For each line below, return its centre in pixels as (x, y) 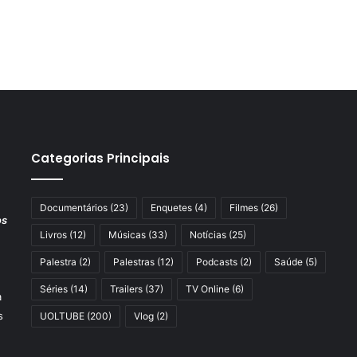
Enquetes (171, 207)
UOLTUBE (62, 316)
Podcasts (216, 261)
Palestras (133, 261)
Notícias (208, 234)
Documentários (73, 207)
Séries (53, 288)
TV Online (207, 288)
